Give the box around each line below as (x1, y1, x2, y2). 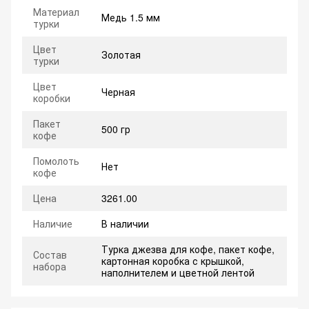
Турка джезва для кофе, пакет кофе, (101, 242, 275, 257)
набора (33, 259, 66, 274)
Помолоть (33, 154, 79, 168)
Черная (101, 85, 135, 99)
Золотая (101, 48, 141, 62)
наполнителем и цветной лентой (101, 266, 255, 280)
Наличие (33, 217, 72, 231)
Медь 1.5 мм (101, 10, 160, 25)
